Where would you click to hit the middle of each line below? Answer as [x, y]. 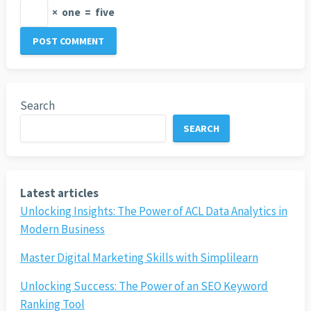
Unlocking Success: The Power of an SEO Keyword [144, 286]
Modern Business [62, 229]
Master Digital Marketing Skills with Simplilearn [139, 258]
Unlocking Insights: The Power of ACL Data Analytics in [153, 211]
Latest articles [59, 193]
